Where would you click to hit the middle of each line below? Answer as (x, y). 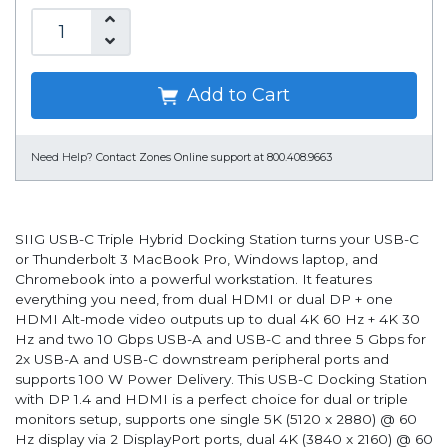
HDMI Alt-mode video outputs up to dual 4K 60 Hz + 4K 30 (217, 319)
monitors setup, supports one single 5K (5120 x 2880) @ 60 (216, 419)
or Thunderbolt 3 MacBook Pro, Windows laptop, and (196, 259)
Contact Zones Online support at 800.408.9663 (214, 158)
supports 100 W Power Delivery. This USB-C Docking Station (221, 379)
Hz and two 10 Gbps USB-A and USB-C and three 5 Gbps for (220, 339)
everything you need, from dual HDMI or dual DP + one (204, 299)
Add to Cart (236, 95)
